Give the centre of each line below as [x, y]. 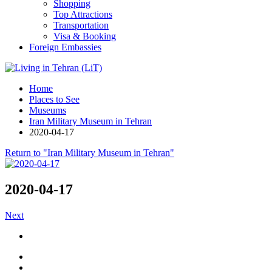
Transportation [81, 25]
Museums [48, 110]
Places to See [54, 99]
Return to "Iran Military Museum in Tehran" [90, 153]
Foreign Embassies [65, 47]
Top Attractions [83, 14]
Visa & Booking [85, 36]
